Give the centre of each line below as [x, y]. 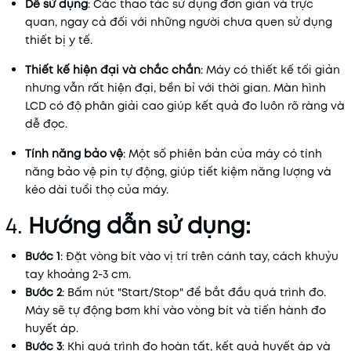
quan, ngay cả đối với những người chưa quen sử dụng [179, 22]
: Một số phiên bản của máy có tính [223, 153]
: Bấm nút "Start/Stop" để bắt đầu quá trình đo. [194, 292]
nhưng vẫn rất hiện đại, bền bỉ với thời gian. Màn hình [175, 87]
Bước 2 [43, 292]
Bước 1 [43, 256]
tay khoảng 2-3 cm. [78, 274]
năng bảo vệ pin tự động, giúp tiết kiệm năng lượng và [178, 171]
